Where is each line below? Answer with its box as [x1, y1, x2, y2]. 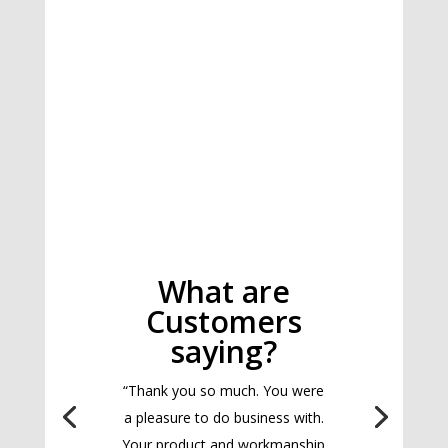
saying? [170, 331, 277, 373]
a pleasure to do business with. [123, 408, 324, 428]
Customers [145, 301, 302, 343]
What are [157, 271, 290, 313]
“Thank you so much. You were [123, 381, 325, 401]
